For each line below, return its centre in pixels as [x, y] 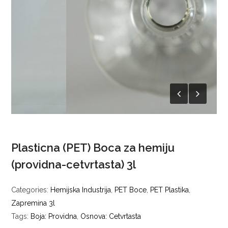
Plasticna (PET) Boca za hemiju [93, 148]
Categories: [31, 190]
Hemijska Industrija [81, 190]
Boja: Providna [54, 216]
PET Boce [131, 190]
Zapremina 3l [33, 203]
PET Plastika [170, 190]
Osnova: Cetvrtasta [111, 216]
